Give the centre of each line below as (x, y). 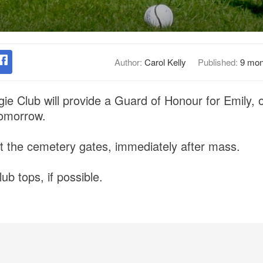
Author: (129, 62)
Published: (219, 62)
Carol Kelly (165, 62)
